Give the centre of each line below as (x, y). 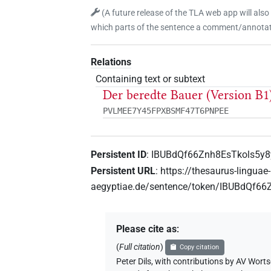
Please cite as (147, 229)
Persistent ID (119, 154)
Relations (111, 62)
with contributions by (195, 262)
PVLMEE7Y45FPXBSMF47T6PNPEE (166, 111)
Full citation (140, 247)
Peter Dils (134, 262)
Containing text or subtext (151, 79)
